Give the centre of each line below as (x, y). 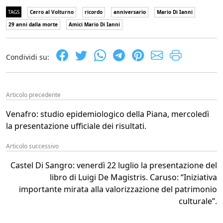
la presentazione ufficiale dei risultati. (76, 126)
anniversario (130, 12)
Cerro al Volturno (52, 12)
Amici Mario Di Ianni (94, 24)
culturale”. (198, 201)
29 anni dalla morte (33, 24)
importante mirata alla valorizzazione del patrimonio (118, 189)
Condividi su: (28, 57)
